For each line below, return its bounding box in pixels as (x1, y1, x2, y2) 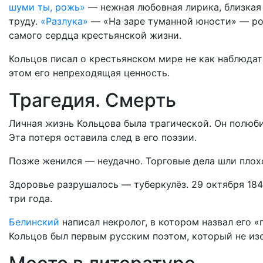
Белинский (9, 216, 59, 228)
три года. (9, 193, 52, 204)
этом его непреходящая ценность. (9, 67, 170, 79)
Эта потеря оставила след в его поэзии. (9, 131, 197, 143)
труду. (9, 15, 41, 27)
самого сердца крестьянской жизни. (9, 29, 181, 41)
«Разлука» (41, 15, 88, 27)
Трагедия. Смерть (9, 89, 176, 112)
